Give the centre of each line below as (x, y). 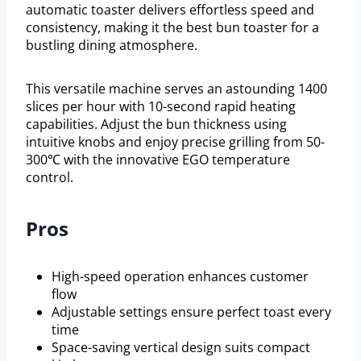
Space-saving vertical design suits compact (181, 347)
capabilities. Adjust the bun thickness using (156, 124)
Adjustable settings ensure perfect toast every (191, 311)
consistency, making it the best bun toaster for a (172, 27)
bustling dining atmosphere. (112, 45)
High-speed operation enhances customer (180, 276)
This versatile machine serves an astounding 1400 (176, 88)
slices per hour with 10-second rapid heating (161, 106)
